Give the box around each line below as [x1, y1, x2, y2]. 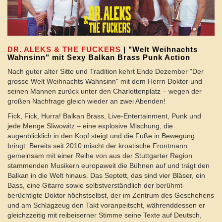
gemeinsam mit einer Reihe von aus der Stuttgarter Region [7, 152, 192, 160]
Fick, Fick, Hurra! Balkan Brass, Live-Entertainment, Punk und [7, 112, 201, 120]
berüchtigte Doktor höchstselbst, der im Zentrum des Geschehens [7, 191, 214, 200]
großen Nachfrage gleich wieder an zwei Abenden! [7, 97, 166, 106]
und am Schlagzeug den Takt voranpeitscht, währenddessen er [7, 201, 205, 210]
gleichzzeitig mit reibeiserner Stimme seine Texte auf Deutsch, [7, 211, 202, 220]
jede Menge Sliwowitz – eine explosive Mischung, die [7, 122, 173, 130]
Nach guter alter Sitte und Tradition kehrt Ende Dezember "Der [7, 67, 204, 76]
